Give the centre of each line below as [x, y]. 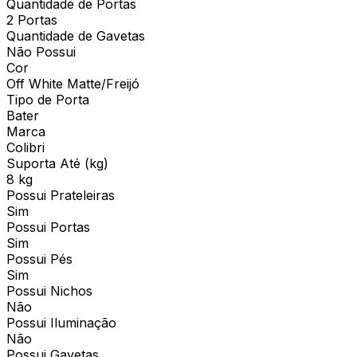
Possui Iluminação [61, 322]
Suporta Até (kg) [57, 163]
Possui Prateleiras [61, 195]
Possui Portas [48, 227]
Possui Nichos [49, 290]
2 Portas [32, 20]
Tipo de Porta [48, 99]
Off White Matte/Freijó [73, 83]
